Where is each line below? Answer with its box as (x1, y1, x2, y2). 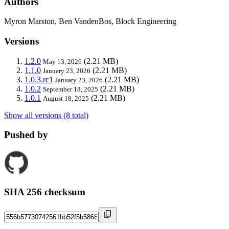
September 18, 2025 (43, 85, 98, 93)
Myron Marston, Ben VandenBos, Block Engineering (4, 17, 176, 26)
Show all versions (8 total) (4, 110, 88, 120)
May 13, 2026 (43, 57, 82, 65)
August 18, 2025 (43, 94, 89, 102)
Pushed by (4, 129, 48, 141)
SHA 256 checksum (4, 186, 85, 197)
